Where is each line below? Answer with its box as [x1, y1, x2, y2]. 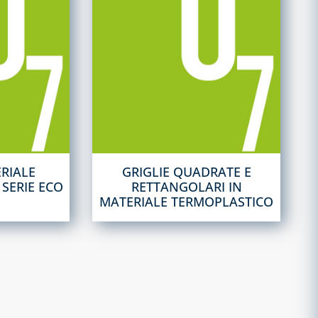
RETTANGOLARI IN [131, 177, 242, 195]
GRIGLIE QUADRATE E [121, 163, 251, 180]
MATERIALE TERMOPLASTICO [99, 192, 274, 210]
